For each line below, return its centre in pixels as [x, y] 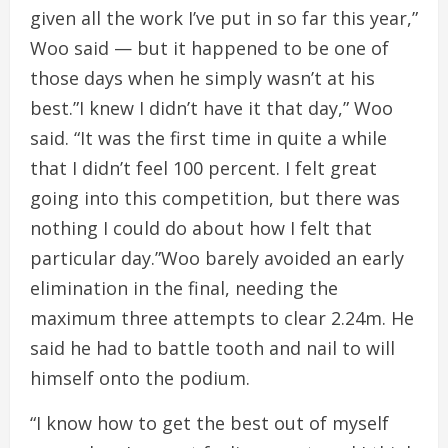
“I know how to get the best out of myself [209, 423]
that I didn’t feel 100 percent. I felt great [203, 168]
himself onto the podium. [140, 378]
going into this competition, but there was [215, 198]
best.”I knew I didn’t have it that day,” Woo [211, 108]
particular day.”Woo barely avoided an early [217, 258]
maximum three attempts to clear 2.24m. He [222, 318]
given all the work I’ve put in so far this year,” [224, 18]
